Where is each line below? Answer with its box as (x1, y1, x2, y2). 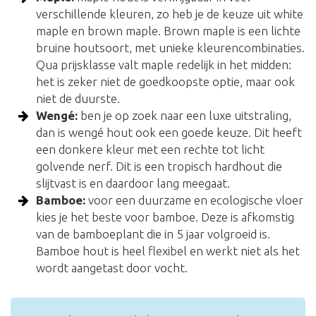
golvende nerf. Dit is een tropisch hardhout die (36, 159, 283, 174)
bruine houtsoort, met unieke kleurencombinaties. (36, 41, 305, 55)
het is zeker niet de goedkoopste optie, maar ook (36, 75, 296, 89)
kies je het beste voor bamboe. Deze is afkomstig (36, 210, 295, 224)
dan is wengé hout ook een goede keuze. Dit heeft (36, 126, 303, 140)
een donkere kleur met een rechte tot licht (36, 142, 265, 157)
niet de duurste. (36, 92, 121, 106)
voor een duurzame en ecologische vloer (85, 193, 304, 207)
